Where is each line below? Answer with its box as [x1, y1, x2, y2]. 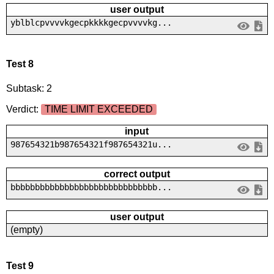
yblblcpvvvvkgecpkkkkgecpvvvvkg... [10, 17, 172, 28]
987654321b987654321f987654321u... [10, 139, 172, 149]
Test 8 [6, 59, 34, 70]
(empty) [10, 224, 43, 235]
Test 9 [6, 260, 34, 271]
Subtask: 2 [6, 83, 52, 94]
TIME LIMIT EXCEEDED [44, 103, 153, 114]
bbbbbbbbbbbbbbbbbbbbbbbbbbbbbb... [10, 182, 172, 192]
